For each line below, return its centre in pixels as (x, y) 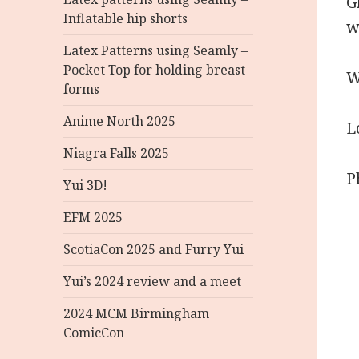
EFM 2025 (93, 217)
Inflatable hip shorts (126, 18)
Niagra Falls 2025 (117, 153)
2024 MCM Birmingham (137, 313)
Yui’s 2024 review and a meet (153, 281)
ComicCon (94, 333)
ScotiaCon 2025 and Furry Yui (154, 249)
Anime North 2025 (120, 121)
